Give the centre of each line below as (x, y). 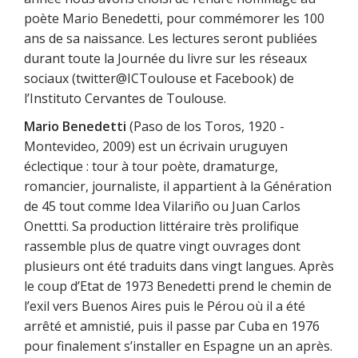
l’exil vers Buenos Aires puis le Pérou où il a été (165, 306)
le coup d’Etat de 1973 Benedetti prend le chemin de (178, 286)
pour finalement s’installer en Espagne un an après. (178, 346)
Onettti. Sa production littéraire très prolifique (161, 226)
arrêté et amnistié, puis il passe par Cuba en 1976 (172, 326)
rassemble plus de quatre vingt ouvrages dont (162, 246)
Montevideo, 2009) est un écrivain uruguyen (156, 146)
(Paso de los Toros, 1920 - (205, 126)
